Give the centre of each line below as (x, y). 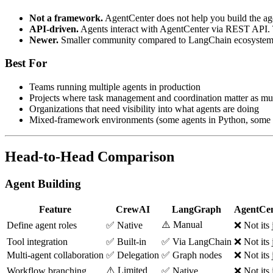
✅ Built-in (126, 241)
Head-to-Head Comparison (90, 156)
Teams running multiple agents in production (115, 87)
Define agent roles (42, 225)
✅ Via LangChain (197, 241)
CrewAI (133, 209)
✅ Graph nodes (192, 255)
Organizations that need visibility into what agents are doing (144, 109)
